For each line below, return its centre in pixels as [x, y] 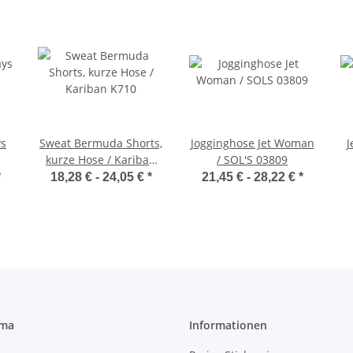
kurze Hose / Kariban [101, 159]
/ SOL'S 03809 [252, 159]
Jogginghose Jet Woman [252, 143]
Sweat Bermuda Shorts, [101, 143]
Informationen [228, 325]
